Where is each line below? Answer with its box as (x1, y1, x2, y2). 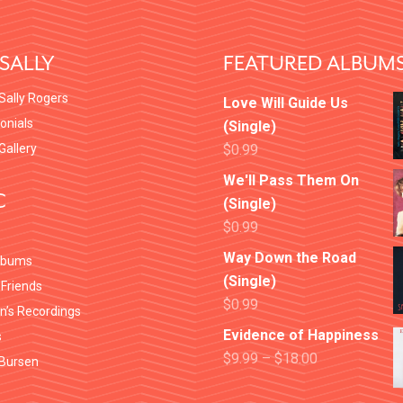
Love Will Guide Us (223, 94, 348, 112)
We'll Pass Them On (223, 172, 359, 190)
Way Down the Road (223, 249, 356, 267)
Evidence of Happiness (223, 327, 379, 345)
